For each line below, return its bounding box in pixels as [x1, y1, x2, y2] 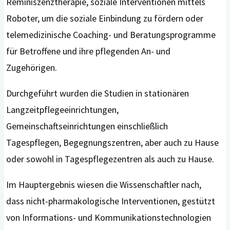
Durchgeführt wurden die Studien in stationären [6, 87, 189, 100]
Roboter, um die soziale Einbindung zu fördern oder [6, 12, 204, 25]
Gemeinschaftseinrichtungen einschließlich [6, 120, 168, 132]
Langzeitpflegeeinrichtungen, [6, 104, 119, 116]
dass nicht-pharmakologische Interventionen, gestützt [6, 195, 216, 207]
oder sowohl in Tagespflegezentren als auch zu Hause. [6, 153, 217, 165]
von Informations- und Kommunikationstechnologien [6, 212, 212, 224]
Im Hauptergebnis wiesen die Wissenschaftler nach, [6, 179, 202, 191]
